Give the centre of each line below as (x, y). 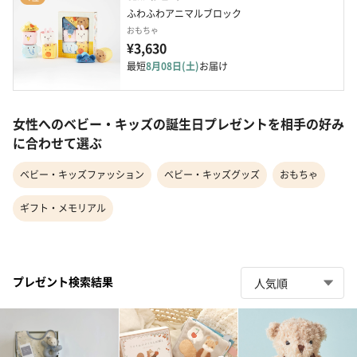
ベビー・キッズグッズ (212, 175)
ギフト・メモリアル (63, 208)
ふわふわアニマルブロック (184, 14)
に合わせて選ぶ (57, 143)
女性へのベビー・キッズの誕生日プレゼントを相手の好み (178, 124)
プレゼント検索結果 (63, 281)
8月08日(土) (173, 66)
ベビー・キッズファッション (82, 175)
